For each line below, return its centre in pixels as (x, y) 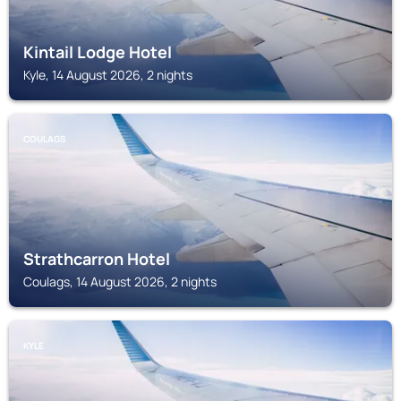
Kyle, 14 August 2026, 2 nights (108, 75)
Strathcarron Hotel (97, 259)
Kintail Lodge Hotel (98, 52)
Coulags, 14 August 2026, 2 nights (120, 282)
